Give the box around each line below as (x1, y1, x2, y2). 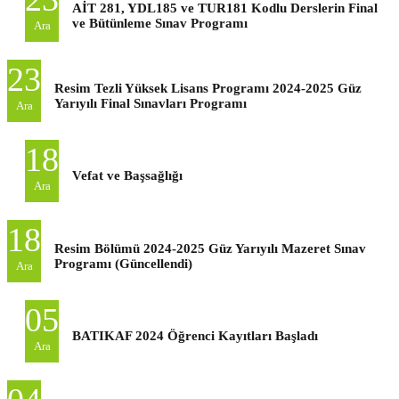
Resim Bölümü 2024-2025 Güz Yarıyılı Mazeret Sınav (54, 240, 366, 256)
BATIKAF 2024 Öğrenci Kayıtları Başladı (72, 328, 318, 343)
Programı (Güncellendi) (54, 256, 192, 271)
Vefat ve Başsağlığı (72, 167, 183, 183)
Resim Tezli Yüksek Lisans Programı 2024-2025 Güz (54, 80, 362, 95)
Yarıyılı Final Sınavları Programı (54, 95, 247, 110)
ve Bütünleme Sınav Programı (72, 15, 248, 30)
